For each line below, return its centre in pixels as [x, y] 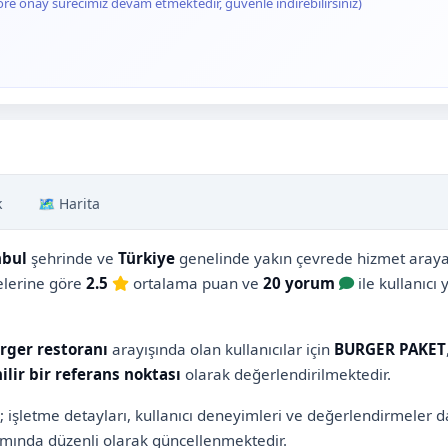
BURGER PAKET [390, 348]
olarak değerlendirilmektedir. [286, 373]
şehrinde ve [72, 257]
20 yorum [299, 282]
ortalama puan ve [196, 282]
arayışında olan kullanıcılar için [221, 348]
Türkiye [146, 257]
